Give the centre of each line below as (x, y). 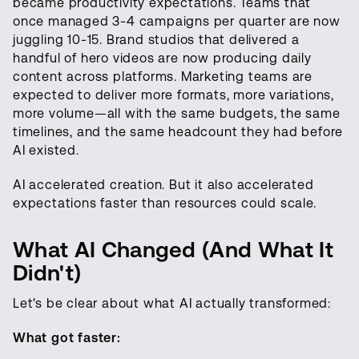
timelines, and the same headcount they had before (178, 132)
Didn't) (47, 273)
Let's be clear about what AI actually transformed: (172, 304)
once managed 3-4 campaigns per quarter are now (177, 22)
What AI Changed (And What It (173, 250)
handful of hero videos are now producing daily (162, 58)
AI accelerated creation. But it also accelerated (163, 185)
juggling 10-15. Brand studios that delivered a (156, 40)
